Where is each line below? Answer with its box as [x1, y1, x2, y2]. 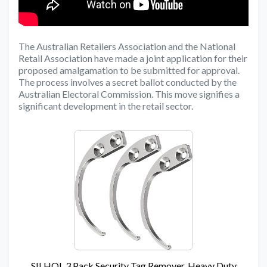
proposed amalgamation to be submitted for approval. [18, 64, 240, 76]
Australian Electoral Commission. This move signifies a [18, 88, 240, 100]
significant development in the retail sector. [18, 100, 193, 112]
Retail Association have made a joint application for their [18, 52, 247, 64]
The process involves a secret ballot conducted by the [18, 76, 237, 88]
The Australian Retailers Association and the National [18, 41, 235, 52]
